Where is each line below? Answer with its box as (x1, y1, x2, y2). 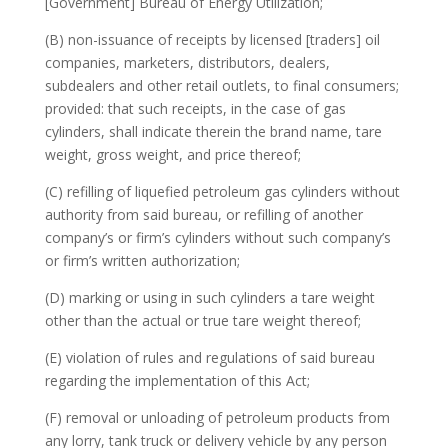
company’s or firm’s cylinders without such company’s (44, 228, 391, 247)
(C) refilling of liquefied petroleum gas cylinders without (44, 182, 400, 201)
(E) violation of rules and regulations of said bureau (44, 348, 375, 367)
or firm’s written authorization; (44, 251, 240, 270)
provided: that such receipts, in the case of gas (44, 99, 346, 118)
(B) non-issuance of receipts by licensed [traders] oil (44, 30, 380, 49)
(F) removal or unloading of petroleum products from (44, 408, 390, 427)
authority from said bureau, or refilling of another (44, 205, 363, 224)
